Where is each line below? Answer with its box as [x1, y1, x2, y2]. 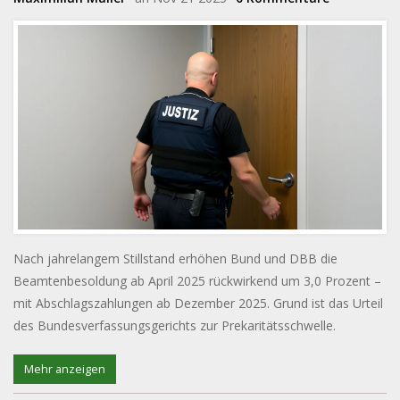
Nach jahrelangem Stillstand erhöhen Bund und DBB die [13, 250, 337, 267]
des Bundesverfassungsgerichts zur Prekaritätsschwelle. [13, 317, 336, 334]
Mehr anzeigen [24, 362, 105, 377]
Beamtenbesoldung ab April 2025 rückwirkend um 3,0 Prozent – [13, 272, 381, 289]
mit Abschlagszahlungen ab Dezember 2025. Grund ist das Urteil [13, 295, 383, 312]
